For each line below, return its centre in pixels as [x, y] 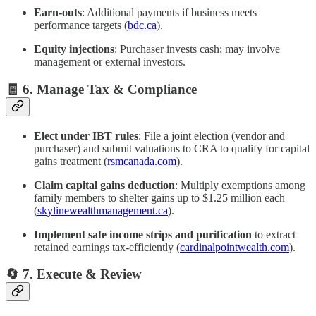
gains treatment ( [71, 161]
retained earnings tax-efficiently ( [107, 247]
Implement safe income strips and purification [143, 234]
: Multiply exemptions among [240, 185]
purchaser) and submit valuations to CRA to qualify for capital [172, 148]
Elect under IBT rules [86, 135]
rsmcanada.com [142, 161]
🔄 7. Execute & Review [74, 274]
